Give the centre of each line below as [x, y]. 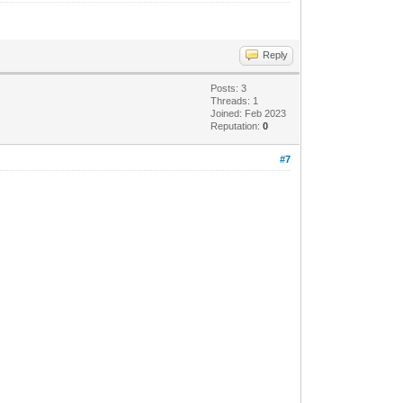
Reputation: [237, 125]
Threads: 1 [235, 100]
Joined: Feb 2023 [249, 113]
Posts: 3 [229, 88]
